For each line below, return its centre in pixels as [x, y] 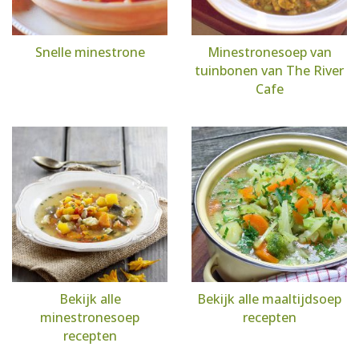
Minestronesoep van [269, 52]
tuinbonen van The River [269, 70]
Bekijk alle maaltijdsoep [269, 298]
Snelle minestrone [90, 52]
